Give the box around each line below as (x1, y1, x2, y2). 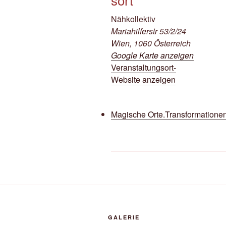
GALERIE (108, 213, 140, 221)
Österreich (154, 37, 191, 49)
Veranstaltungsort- (111, 62, 176, 73)
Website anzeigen (111, 74, 176, 85)
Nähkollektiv (111, 13, 155, 25)
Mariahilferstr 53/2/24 (111, 25, 186, 37)
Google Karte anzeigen (111, 49, 194, 61)
